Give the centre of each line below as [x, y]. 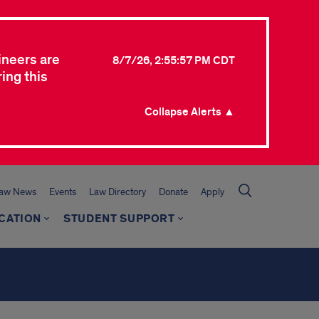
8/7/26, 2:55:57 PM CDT [174, 61]
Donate [173, 192]
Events [63, 192]
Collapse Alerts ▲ [190, 112]
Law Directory [117, 192]
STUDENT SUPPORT [119, 219]
